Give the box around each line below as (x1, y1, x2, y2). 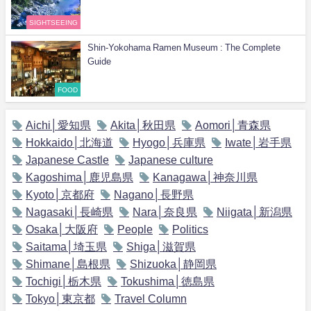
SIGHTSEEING (29, 19, 78, 26)
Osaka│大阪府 (26, 224, 98, 235)
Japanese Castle (26, 154, 109, 166)
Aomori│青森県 (195, 119, 271, 131)
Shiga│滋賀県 (126, 241, 196, 253)
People (117, 224, 153, 235)
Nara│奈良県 (133, 206, 197, 218)
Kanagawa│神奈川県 (153, 171, 258, 183)
